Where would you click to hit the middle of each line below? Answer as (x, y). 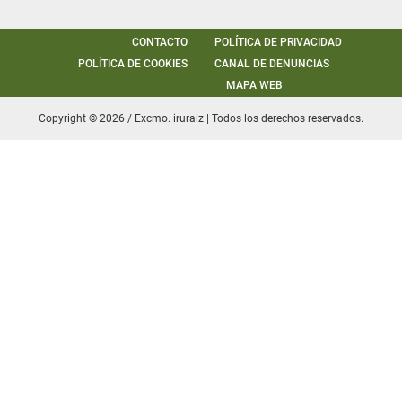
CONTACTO (160, 42)
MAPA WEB (254, 85)
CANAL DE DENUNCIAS (272, 63)
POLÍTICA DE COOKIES (133, 63)
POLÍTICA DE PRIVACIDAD (278, 42)
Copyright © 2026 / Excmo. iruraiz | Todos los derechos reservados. (201, 118)
